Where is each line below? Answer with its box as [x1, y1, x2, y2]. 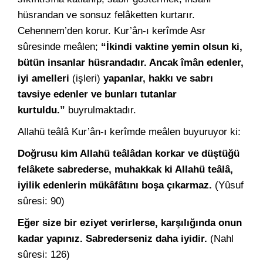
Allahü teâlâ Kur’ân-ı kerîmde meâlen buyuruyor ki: [18, 126, 241, 137]
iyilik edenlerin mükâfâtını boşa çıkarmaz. [18, 180, 212, 191]
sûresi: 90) [18, 195, 65, 207]
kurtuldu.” [18, 104, 65, 116]
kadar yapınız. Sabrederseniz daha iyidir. [18, 233, 207, 244]
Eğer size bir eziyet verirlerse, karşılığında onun [18, 217, 242, 228]
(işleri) [69, 73, 103, 84]
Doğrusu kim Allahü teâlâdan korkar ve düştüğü [18, 148, 240, 159]
